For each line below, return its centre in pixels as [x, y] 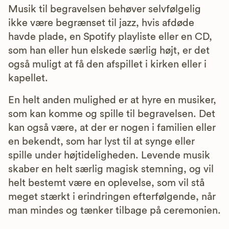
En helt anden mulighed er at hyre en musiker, [112, 100]
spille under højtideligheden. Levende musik [109, 155]
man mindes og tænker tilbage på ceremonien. [114, 210]
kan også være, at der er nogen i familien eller [112, 128]
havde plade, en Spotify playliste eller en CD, [110, 37]
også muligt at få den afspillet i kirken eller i [107, 64]
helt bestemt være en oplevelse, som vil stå [106, 183]
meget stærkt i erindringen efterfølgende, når [112, 197]
